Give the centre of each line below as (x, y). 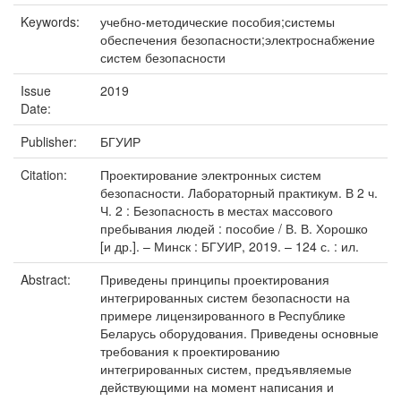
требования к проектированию (190, 351)
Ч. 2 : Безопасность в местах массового (217, 210)
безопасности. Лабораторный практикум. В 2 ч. (239, 192)
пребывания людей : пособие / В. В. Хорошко (234, 228)
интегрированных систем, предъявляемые (226, 369)
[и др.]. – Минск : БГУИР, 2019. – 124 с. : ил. (230, 246)
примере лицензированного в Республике (223, 315)
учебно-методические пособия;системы (218, 21)
